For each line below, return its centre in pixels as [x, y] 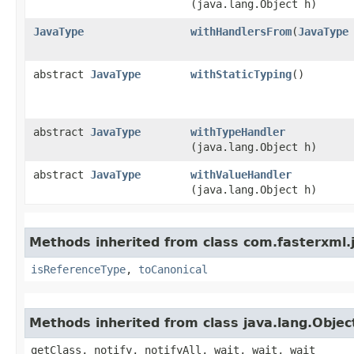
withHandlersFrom [241, 32]
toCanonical [173, 269]
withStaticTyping [241, 74]
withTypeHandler [238, 132]
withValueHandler [241, 175]
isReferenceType [78, 269]
